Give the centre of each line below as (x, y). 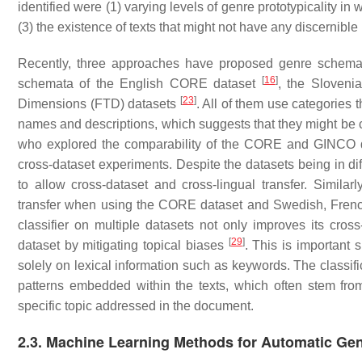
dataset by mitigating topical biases (123, 245)
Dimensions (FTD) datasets (99, 104)
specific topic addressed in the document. (136, 306)
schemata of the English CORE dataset (140, 84)
